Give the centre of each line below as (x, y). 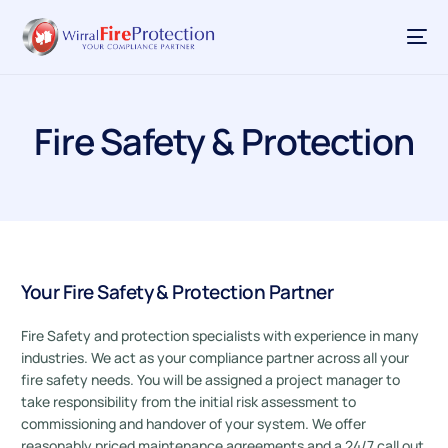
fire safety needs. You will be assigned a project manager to (211, 379)
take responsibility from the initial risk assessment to (189, 401)
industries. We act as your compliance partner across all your (215, 357)
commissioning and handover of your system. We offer (194, 423)
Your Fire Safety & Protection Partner (177, 292)
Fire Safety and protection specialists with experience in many (220, 335)
